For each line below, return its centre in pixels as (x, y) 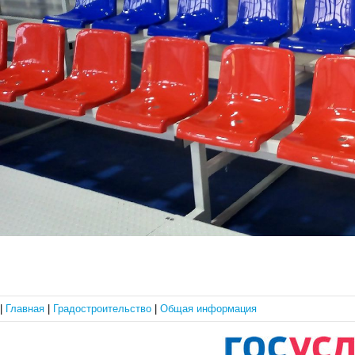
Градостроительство (104, 309)
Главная (27, 309)
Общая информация (208, 309)
